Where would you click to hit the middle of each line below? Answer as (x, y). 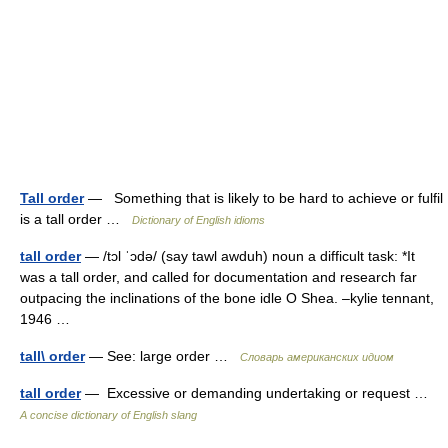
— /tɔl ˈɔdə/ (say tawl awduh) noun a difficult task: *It (248, 256)
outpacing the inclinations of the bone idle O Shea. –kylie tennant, (227, 298)
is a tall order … (76, 219)
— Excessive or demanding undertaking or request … (258, 393)
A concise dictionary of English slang (108, 415)
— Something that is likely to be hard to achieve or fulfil (263, 198)
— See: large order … (162, 356)
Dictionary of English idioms (198, 220)
